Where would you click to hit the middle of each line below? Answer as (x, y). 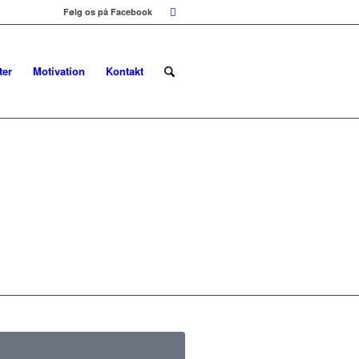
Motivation (58, 71)
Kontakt (124, 71)
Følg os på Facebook (108, 12)
